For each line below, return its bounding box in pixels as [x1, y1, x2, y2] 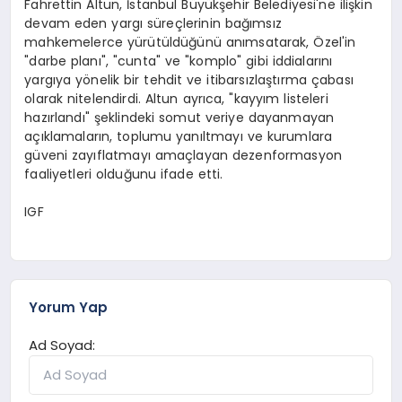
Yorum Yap [29, 298, 109, 318]
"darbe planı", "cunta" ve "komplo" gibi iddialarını [24, 51, 333, 70]
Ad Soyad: [29, 336, 96, 355]
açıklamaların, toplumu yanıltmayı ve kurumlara [24, 127, 333, 145]
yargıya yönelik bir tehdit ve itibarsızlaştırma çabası [24, 70, 354, 89]
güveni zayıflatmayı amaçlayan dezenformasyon [24, 145, 343, 164]
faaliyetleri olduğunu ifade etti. [24, 164, 223, 183]
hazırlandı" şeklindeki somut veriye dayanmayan [24, 108, 335, 127]
